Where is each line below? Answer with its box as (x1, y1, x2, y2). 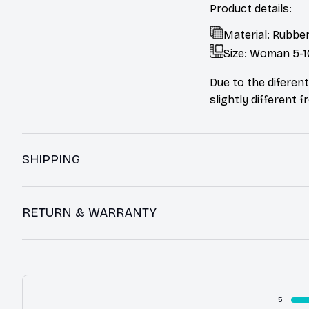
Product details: (210, 1, 292, 15)
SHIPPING (22, 152, 80, 168)
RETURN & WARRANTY (22, 205, 157, 221)
